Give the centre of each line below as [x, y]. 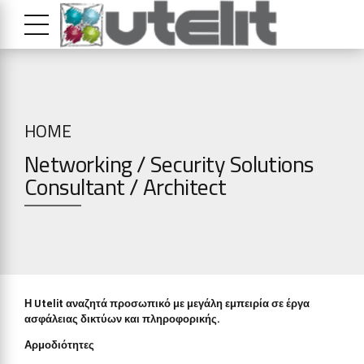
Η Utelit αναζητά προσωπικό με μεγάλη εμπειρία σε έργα [167, 303]
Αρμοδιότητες [59, 345]
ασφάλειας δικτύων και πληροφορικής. [122, 319]
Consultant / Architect [126, 186]
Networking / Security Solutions [169, 164]
